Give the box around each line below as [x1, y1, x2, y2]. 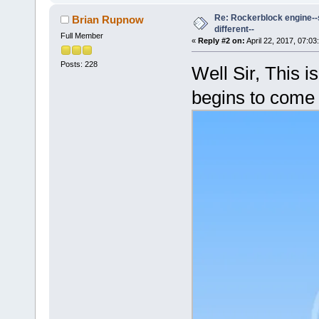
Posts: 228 [60, 60, 98, 69]
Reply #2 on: [197, 36, 245, 46]
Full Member [60, 31, 103, 40]
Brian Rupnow [72, 14, 145, 26]
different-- [214, 24, 254, 35]
